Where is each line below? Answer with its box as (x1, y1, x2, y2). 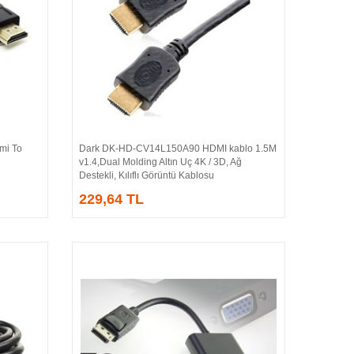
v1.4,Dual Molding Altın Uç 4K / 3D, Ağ (78, 156, 242, 168)
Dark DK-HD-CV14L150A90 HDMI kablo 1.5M (78, 142, 277, 154)
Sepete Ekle (164, 145, 224, 158)
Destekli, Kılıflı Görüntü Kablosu (78, 169, 214, 181)
